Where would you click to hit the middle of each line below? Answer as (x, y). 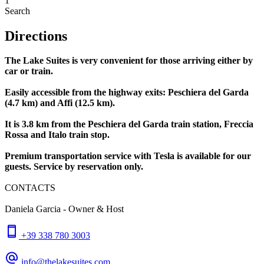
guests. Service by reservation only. (74, 167)
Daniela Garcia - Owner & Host (64, 209)
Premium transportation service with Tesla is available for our (128, 156)
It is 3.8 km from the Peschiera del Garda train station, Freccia (129, 124)
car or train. (29, 71)
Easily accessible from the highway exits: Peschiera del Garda (127, 93)
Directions (36, 36)
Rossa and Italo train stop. (57, 135)
